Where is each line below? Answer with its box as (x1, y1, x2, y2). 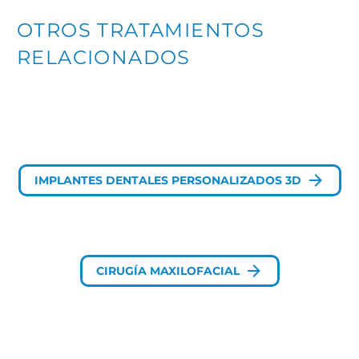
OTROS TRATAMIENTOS (17, 18, 265, 42)
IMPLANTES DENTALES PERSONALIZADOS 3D (34, 173, 301, 188)
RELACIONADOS (17, 45, 191, 69)
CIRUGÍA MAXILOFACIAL (95, 263, 240, 278)
